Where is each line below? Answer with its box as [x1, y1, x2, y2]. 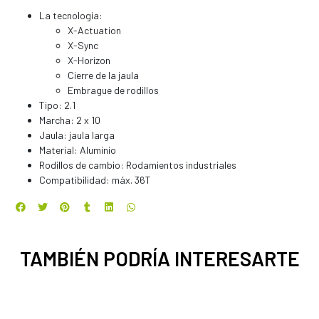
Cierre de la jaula [68, 69, 139, 82]
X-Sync [68, 39, 98, 52]
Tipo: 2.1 [39, 99, 75, 112]
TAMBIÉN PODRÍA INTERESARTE [19, 246, 300, 271]
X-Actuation [68, 24, 121, 37]
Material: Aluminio [39, 144, 116, 157]
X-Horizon [68, 54, 110, 67]
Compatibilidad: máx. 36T [39, 174, 151, 187]
